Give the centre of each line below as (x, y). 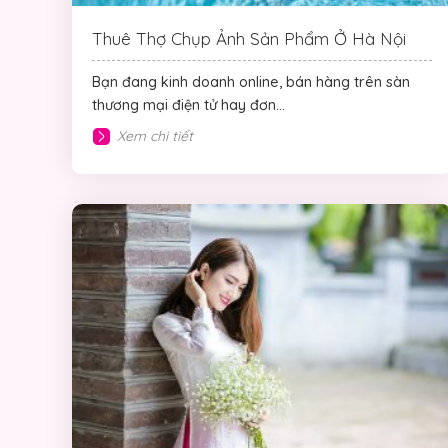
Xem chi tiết (155, 136)
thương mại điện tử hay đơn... (188, 105)
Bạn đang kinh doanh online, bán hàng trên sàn (251, 82)
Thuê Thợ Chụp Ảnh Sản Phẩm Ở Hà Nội (249, 39)
